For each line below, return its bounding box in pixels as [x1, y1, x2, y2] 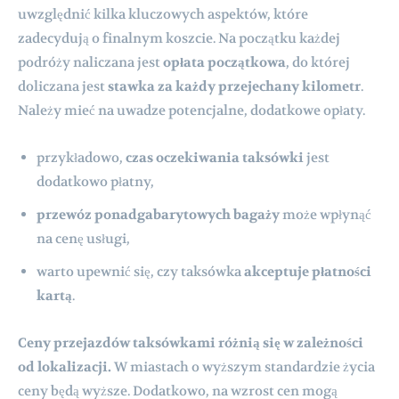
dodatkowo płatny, [37, 172, 154, 191]
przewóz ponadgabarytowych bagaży [37, 205, 280, 224]
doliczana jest [18, 77, 108, 95]
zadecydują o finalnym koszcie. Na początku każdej [18, 28, 340, 47]
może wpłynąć [280, 205, 371, 224]
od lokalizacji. [18, 357, 111, 376]
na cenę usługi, [37, 229, 130, 248]
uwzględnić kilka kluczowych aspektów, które [18, 4, 308, 23]
